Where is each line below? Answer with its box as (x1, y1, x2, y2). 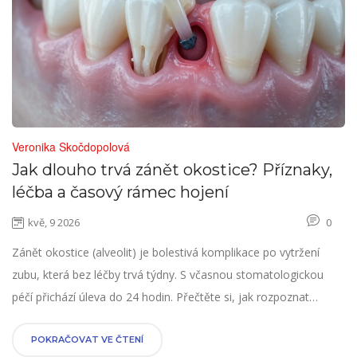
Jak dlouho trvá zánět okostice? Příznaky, (12, 160, 332, 180)
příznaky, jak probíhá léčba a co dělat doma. (12, 312, 239, 328)
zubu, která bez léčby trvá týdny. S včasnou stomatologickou (12, 267, 324, 283)
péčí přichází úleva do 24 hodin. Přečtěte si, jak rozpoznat (12, 289, 309, 305)
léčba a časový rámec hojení (12, 182, 229, 202)
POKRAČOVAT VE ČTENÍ (31, 334, 143, 346)
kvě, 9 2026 (28, 215, 80, 230)
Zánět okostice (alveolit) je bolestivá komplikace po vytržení (12, 245, 320, 261)
